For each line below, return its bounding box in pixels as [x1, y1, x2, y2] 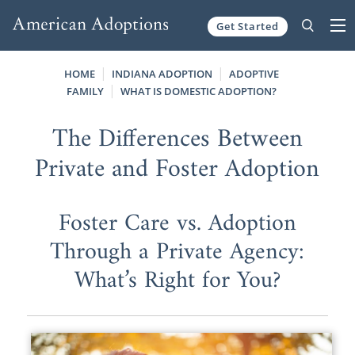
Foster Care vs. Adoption [58, 202, 296, 245]
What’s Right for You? [74, 259, 281, 302]
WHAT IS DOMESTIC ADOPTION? [120, 84, 277, 98]
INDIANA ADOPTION [111, 67, 212, 81]
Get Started [216, 18, 279, 33]
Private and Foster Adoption [35, 147, 320, 192]
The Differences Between [52, 116, 303, 162]
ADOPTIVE [228, 67, 279, 81]
